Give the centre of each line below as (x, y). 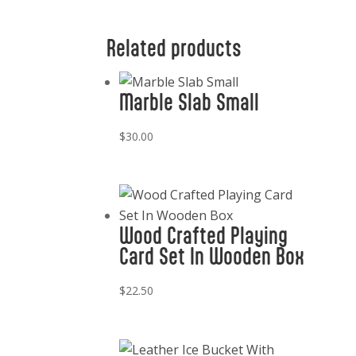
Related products (174, 48)
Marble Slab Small (190, 102)
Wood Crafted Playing (204, 236)
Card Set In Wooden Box (212, 257)
